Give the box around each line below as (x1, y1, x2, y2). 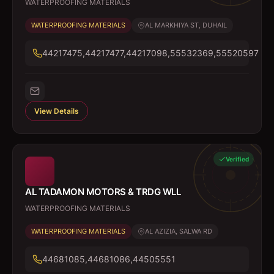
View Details (34, 106, 79, 116)
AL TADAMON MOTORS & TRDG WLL (25, 186, 180, 198)
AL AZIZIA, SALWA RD (145, 227, 212, 235)
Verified (226, 155, 249, 163)
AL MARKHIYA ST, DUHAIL (145, 21, 227, 29)
